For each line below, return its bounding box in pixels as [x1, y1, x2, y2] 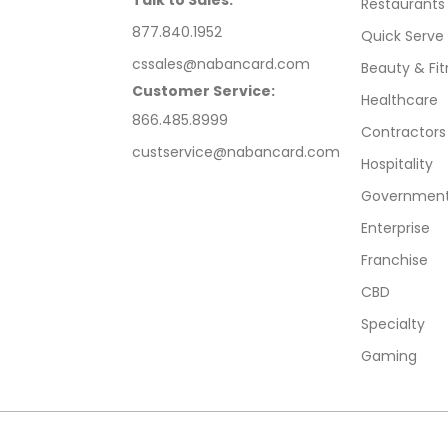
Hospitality [361, 154, 433, 175]
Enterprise [361, 218, 430, 239]
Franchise [361, 250, 428, 271]
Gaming [361, 346, 417, 367]
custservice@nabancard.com [132, 142, 340, 163]
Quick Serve [361, 26, 444, 47]
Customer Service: [132, 81, 275, 102]
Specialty [361, 314, 425, 335]
